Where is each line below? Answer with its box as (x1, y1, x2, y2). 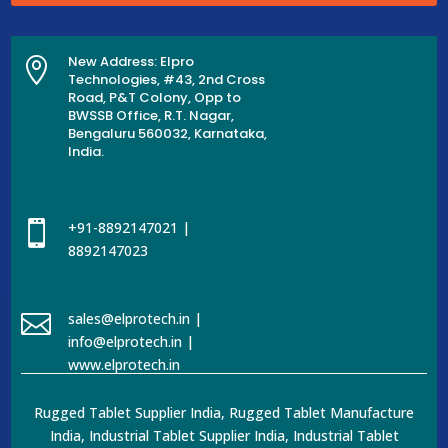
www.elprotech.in (68, 354, 181, 374)
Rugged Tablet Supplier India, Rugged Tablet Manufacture (34, 402, 414, 422)
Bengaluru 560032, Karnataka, (68, 123, 268, 143)
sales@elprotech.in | (68, 308, 203, 328)
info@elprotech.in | (68, 331, 195, 351)
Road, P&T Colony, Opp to (68, 87, 242, 107)
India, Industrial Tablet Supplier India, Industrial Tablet (49, 425, 399, 445)
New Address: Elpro (68, 51, 195, 71)
